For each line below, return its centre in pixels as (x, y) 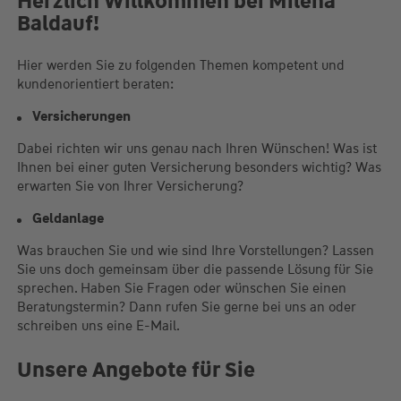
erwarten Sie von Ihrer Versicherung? (130, 187)
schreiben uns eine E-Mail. (98, 326)
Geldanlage (68, 219)
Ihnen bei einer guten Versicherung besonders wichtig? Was (199, 168)
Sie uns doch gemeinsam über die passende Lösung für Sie (195, 270)
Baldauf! (58, 23)
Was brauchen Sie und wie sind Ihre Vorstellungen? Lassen (195, 251)
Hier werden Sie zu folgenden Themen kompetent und (180, 66)
